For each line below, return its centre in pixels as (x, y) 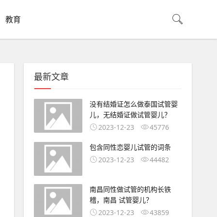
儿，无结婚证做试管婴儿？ (130, 115)
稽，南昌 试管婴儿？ (121, 200)
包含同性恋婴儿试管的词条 (130, 147)
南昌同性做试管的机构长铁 (130, 189)
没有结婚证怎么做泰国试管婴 (133, 104)
